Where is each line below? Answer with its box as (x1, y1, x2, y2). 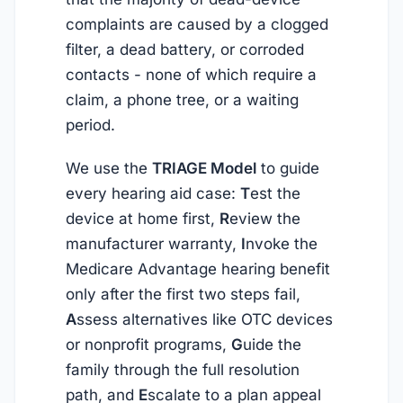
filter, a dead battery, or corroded (66, 40, 304, 58)
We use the (66, 159, 152, 178)
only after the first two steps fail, (66, 285, 300, 304)
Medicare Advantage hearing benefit (66, 260, 330, 279)
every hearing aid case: (66, 184, 240, 203)
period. (66, 115, 115, 134)
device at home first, (66, 210, 219, 228)
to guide (256, 159, 319, 178)
